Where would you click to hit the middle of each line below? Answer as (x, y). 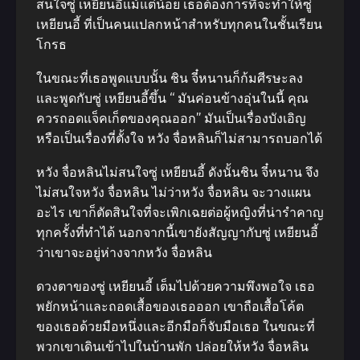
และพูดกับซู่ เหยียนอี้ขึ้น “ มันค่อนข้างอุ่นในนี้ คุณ (172, 98)
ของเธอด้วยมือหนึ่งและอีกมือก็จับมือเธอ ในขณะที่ (176, 327)
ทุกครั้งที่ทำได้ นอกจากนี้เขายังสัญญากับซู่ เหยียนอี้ (177, 233)
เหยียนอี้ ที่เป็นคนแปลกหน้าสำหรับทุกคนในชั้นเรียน (179, 25)
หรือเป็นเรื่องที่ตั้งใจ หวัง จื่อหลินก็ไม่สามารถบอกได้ (179, 139)
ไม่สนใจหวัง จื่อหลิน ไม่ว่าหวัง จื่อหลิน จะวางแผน (174, 192)
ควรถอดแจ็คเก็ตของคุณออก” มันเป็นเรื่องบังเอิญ (171, 119)
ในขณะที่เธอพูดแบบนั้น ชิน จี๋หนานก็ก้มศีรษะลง (170, 78)
